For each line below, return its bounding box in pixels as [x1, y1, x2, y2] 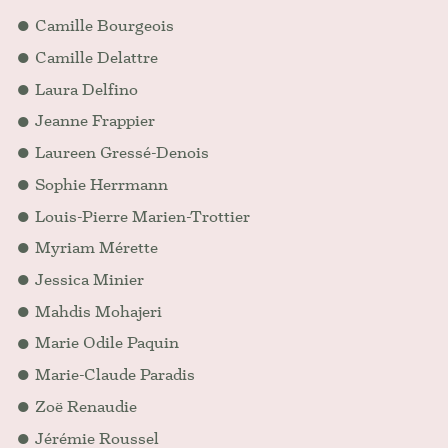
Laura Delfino [35, 78, 139, 100]
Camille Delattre [35, 46, 159, 68]
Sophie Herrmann [35, 173, 169, 195]
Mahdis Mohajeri [35, 300, 163, 322]
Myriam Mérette [35, 237, 159, 259]
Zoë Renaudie [35, 395, 138, 417]
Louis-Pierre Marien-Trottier [35, 205, 251, 227]
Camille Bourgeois [35, 15, 175, 37]
